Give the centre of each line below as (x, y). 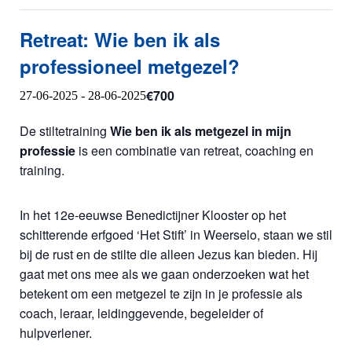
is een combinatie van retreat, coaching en (194, 151)
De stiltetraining (65, 131)
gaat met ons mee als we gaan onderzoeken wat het (164, 274)
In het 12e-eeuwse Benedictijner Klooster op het (153, 215)
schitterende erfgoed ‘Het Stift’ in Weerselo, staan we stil (176, 235)
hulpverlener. (56, 333)
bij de (36, 255)
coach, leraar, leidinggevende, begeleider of (141, 313)
